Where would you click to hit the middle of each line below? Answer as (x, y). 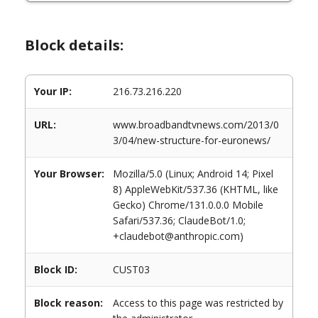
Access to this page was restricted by (198, 303)
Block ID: (56, 269)
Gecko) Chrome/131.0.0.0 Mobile (188, 205)
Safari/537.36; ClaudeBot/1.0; (179, 220)
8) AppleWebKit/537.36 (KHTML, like (196, 189)
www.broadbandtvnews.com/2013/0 (196, 125)
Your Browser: (69, 174)
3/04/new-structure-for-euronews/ (192, 140)
